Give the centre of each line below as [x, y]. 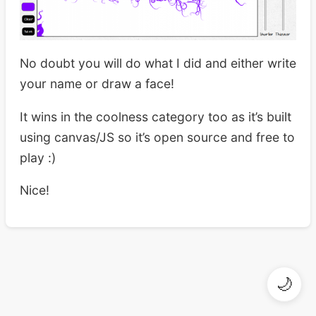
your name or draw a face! [97, 83]
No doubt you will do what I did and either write [158, 63]
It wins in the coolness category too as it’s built [156, 116]
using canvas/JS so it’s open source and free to [157, 137]
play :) [38, 157]
